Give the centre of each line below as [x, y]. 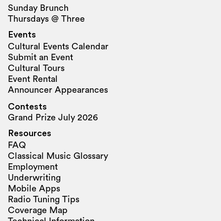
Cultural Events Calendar [58, 46]
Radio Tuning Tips [44, 199]
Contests [27, 107]
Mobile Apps [34, 188]
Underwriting [34, 178]
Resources [30, 133]
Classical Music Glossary [58, 156]
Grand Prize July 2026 [53, 117]
